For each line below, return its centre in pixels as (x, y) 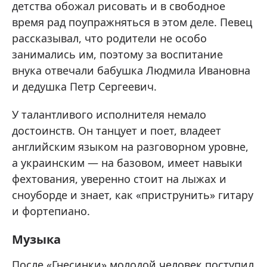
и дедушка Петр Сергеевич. (84, 86)
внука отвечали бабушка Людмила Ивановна (131, 70)
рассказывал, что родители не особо (109, 38)
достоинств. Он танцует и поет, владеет (117, 131)
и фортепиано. (51, 211)
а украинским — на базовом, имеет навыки (127, 163)
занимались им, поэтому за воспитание (117, 54)
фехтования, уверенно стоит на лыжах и (119, 179)
